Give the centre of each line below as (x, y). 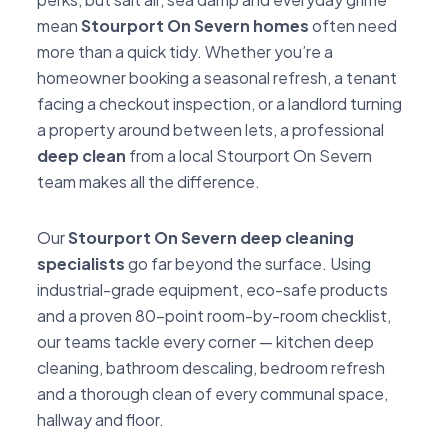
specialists (81, 263)
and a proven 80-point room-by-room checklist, (214, 315)
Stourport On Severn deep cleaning (211, 237)
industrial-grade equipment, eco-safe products (212, 289)
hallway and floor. (100, 419)
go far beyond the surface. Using (248, 263)
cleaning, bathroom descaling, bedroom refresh (211, 367)
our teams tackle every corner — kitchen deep (205, 341)
